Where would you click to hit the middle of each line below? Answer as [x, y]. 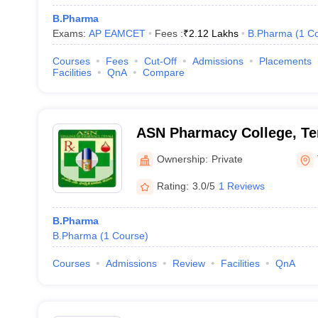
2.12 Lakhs [213, 33]
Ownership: [182, 159]
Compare [163, 72]
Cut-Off [160, 61]
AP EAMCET [117, 33]
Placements [285, 61]
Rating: [172, 186]
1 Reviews [241, 186]
